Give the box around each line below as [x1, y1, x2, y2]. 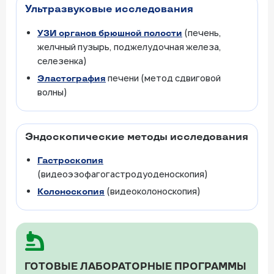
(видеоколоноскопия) [105, 185, 201, 197]
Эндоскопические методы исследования [25, 131, 248, 143]
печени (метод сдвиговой [106, 72, 221, 84]
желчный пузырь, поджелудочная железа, [37, 41, 221, 53]
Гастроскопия [37, 155, 103, 166]
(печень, [182, 27, 221, 39]
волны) [37, 86, 67, 98]
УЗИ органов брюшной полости [37, 28, 182, 39]
